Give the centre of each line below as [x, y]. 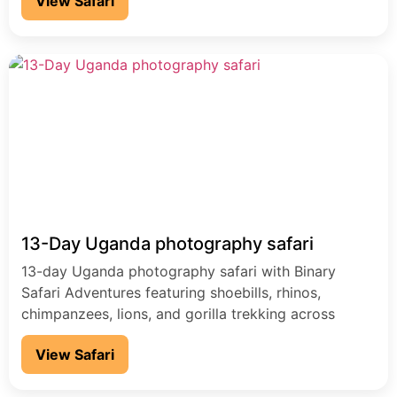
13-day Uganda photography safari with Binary [179, 272]
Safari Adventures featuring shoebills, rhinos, [171, 293]
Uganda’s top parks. [88, 335]
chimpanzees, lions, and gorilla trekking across [178, 314]
